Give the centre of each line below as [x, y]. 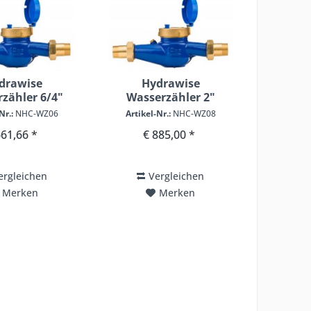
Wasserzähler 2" [170, 98]
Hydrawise [170, 84]
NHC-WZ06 [36, 114]
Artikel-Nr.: [148, 114]
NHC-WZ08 [193, 114]
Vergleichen [177, 176]
